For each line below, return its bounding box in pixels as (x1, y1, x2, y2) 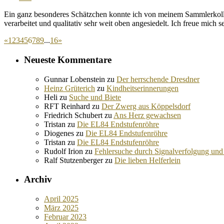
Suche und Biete (69, 92, 121, 101)
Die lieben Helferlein (114, 155, 180, 164)
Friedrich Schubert (44, 110, 102, 119)
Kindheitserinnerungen (106, 83, 178, 92)
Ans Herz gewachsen (113, 110, 181, 119)
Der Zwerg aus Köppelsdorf (101, 101, 190, 110)
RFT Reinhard (44, 101, 90, 110)
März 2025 (44, 203, 78, 212)
